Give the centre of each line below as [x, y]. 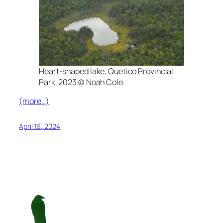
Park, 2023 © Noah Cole [81, 82]
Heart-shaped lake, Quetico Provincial [106, 71]
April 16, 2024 [40, 126]
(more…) [34, 101]
